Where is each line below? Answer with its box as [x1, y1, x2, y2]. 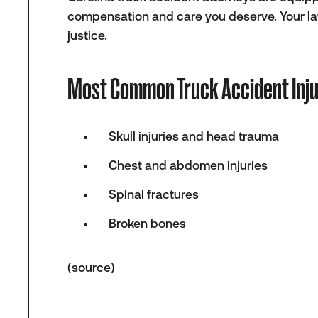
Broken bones [108, 216, 186, 231]
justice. [67, 28, 108, 43]
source [72, 261, 111, 275]
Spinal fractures [108, 187, 199, 202]
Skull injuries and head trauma [108, 129, 279, 143]
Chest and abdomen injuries [108, 158, 268, 172]
